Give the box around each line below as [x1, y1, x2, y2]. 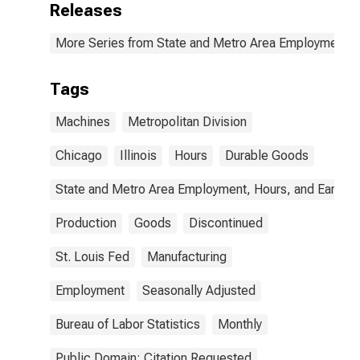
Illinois [120, 148, 157, 163]
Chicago [55, 148, 102, 163]
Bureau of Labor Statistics [55, 317, 200, 332]
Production [55, 215, 117, 231]
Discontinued [189, 215, 263, 231]
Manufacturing [147, 249, 227, 264]
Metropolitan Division [128, 114, 247, 129]
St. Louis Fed [55, 249, 129, 264]
